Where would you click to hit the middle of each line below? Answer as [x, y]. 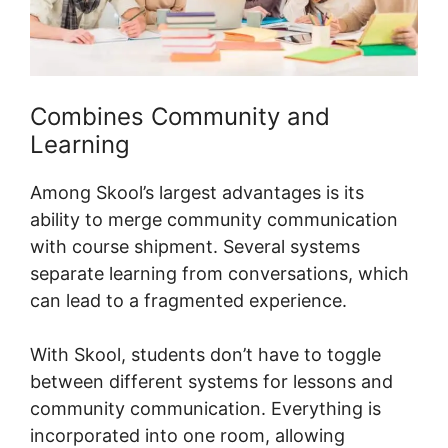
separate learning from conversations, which [219, 273]
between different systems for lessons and [211, 381]
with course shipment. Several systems [195, 246]
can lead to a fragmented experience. [188, 300]
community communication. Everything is [205, 408]
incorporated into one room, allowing [187, 435]
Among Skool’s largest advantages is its [197, 192]
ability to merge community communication [214, 219]
